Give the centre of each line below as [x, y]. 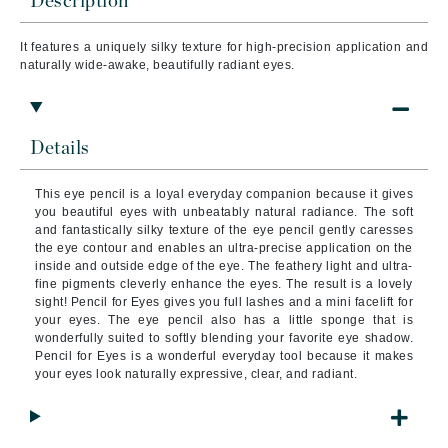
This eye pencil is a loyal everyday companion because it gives [224, 194]
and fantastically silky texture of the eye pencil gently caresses [224, 230]
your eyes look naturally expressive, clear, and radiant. [196, 374]
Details [60, 148]
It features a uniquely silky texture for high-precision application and [224, 47]
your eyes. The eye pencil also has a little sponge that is [224, 320]
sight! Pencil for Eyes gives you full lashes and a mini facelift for [224, 302]
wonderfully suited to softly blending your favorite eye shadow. [224, 338]
